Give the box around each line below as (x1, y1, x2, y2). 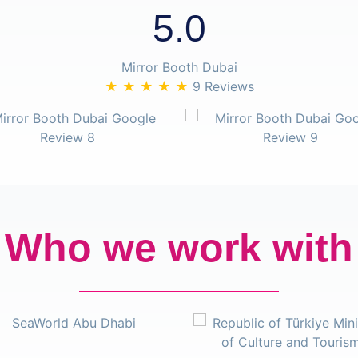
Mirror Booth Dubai (121, 59, 237, 75)
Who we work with (5, 225, 353, 270)
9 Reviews (188, 78, 254, 94)
